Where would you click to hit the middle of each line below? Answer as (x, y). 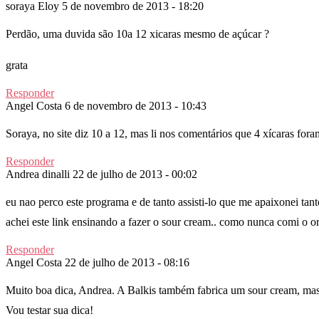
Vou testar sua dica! (49, 310)
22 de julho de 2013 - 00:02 (135, 174)
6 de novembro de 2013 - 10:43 (136, 105)
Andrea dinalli (38, 174)
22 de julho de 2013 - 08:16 (127, 262)
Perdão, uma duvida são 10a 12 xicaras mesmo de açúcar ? (137, 33)
